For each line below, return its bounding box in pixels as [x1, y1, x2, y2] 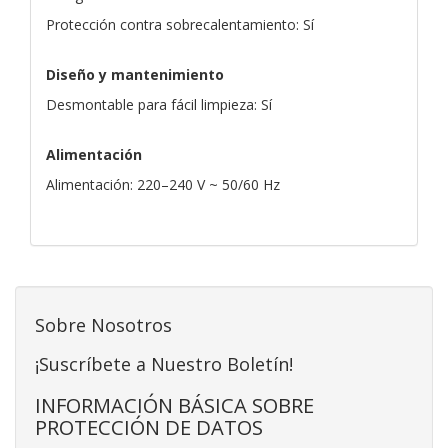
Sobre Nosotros [35, 312, 172, 337]
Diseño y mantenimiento [46, 64, 224, 84]
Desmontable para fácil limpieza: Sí [46, 94, 272, 114]
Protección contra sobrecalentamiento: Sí [46, 14, 314, 34]
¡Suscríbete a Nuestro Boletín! [35, 351, 293, 376]
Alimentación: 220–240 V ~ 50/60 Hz [46, 174, 280, 194]
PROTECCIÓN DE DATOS [35, 412, 263, 441]
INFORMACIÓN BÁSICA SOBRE [35, 390, 314, 419]
